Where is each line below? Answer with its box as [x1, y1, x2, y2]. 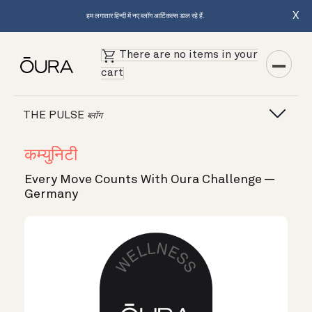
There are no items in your [119, 49, 258, 61]
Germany [24, 188, 78, 201]
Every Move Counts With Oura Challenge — [24, 173, 274, 186]
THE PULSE [23, 109, 88, 121]
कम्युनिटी [24, 148, 77, 164]
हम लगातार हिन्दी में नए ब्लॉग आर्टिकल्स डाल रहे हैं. [86, 13, 205, 19]
